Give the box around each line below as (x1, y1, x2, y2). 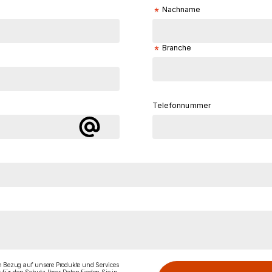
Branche (161, 43, 192, 52)
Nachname (161, 5, 201, 14)
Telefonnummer (152, 101, 211, 110)
